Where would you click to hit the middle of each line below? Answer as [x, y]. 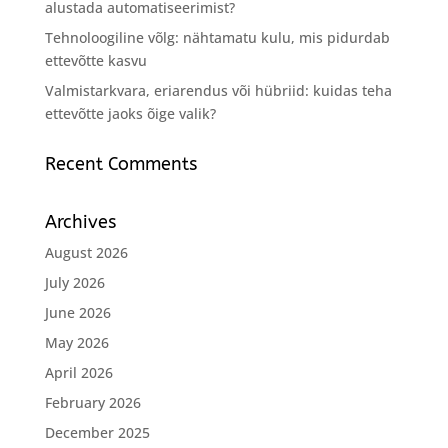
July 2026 [74, 282]
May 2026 [76, 342]
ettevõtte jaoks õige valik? [130, 113]
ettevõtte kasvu [95, 60]
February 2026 [92, 402]
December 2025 [97, 432]
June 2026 [77, 312]
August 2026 [86, 252]
